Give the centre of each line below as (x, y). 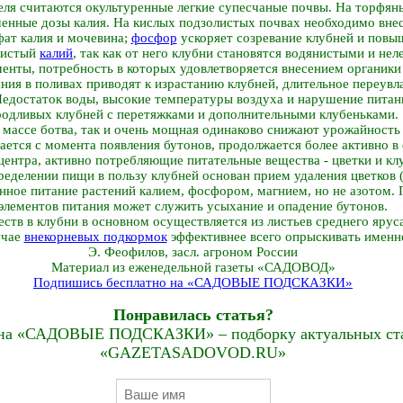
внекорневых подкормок (95, 237)
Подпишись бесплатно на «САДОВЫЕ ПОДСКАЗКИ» (193, 282)
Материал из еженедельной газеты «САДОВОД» (193, 267)
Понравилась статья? (193, 315)
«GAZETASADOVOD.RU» (193, 353)
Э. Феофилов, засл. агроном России (193, 252)
